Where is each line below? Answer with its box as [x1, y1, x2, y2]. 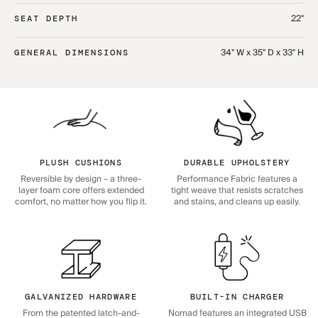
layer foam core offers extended [18, 183, 144, 199]
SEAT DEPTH [14, 13, 78, 25]
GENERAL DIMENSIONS [14, 47, 129, 59]
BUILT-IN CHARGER [190, 291, 285, 303]
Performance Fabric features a [177, 172, 297, 187]
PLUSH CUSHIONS [39, 157, 123, 169]
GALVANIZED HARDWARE [25, 291, 137, 303]
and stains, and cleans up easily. [174, 194, 300, 210]
